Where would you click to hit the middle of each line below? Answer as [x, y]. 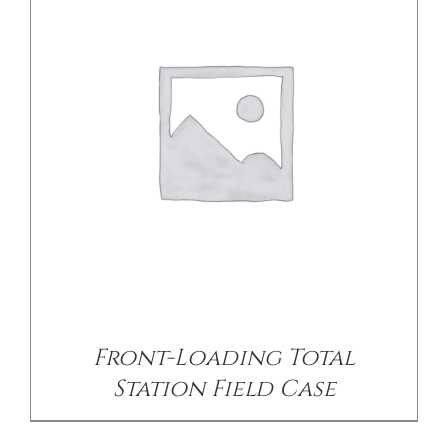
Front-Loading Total [224, 358]
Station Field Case [224, 389]
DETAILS [224, 274]
